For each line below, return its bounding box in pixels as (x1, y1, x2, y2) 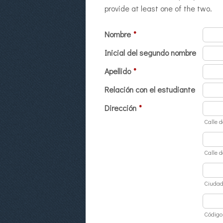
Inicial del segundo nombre (105, 47, 196, 58)
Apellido (105, 66, 131, 76)
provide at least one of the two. (105, 3, 212, 13)
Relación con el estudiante (105, 84, 195, 95)
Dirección (105, 103, 136, 113)
